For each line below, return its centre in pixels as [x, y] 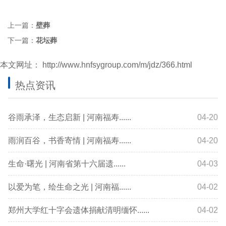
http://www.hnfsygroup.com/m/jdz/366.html [116, 65]
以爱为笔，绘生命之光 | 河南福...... [70, 187]
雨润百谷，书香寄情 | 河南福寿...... [70, 140]
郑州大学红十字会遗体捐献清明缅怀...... [79, 210]
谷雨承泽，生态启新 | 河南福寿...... [70, 117]
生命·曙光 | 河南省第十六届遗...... [67, 164]
